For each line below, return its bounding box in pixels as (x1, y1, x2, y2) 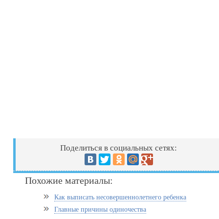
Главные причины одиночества (54, 206, 147, 213)
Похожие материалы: (25, 175, 113, 186)
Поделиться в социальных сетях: (60, 143, 177, 153)
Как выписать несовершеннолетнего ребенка (54, 194, 187, 201)
